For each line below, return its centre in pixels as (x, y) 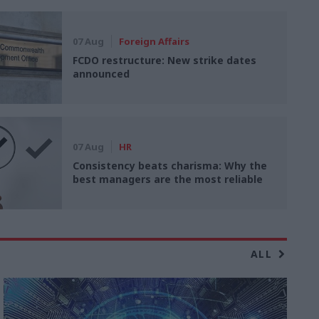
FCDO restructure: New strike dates (165, 60)
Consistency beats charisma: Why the (170, 166)
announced (101, 74)
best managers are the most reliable (168, 179)
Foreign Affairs (155, 41)
